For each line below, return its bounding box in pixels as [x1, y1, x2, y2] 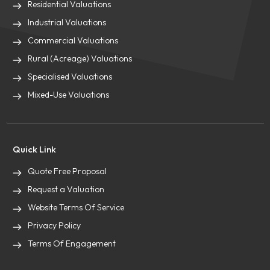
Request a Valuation [28, 184, 105, 195]
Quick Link [13, 143, 57, 155]
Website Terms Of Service [28, 202, 125, 213]
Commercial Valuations [28, 35, 119, 46]
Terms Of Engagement [28, 238, 116, 249]
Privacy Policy [28, 220, 81, 231]
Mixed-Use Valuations [28, 89, 110, 100]
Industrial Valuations [28, 17, 107, 28]
